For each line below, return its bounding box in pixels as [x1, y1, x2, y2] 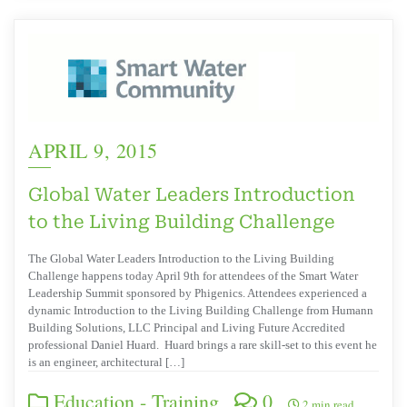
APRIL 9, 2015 [28, 137, 158, 164]
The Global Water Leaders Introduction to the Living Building [28, 252, 334, 266]
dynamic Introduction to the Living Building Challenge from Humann [28, 303, 373, 318]
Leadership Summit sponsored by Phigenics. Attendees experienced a [28, 286, 367, 301]
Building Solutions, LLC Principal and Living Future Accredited [28, 321, 345, 335]
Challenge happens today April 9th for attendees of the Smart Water [28, 269, 358, 283]
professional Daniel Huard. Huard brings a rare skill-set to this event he [28, 338, 377, 352]
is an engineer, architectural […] [28, 355, 184, 370]
